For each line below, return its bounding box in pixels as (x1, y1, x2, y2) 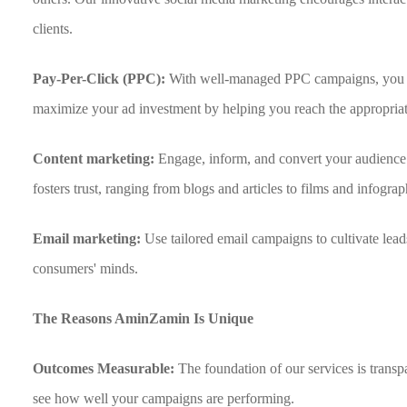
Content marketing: (33, 151, 159, 166)
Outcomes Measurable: (33, 361, 179, 376)
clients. (33, 21, 74, 36)
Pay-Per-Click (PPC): (33, 71, 170, 86)
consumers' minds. (33, 261, 139, 276)
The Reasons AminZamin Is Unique (33, 311, 254, 326)
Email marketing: (33, 231, 145, 246)
